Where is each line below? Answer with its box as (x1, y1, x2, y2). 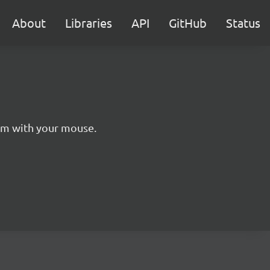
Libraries (65, 15, 112, 30)
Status (226, 15, 260, 30)
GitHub (169, 15, 207, 30)
